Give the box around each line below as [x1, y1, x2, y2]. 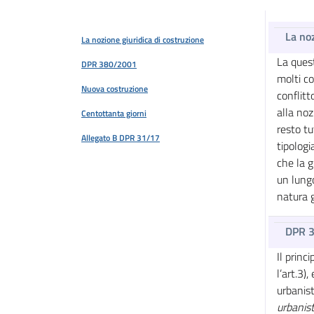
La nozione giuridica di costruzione [81, 33, 204, 46]
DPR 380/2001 [81, 57, 137, 71]
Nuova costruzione [81, 82, 148, 95]
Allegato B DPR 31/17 [81, 131, 160, 144]
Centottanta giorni [81, 107, 146, 120]
